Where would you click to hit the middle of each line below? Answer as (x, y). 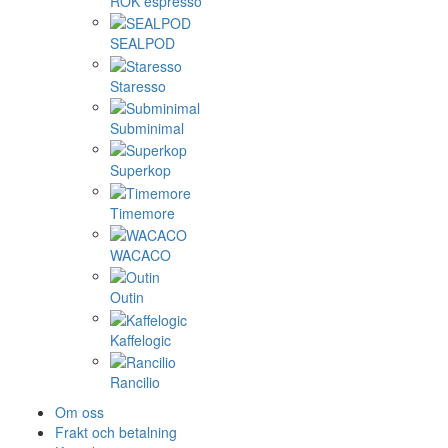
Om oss (79, 411)
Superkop (140, 170)
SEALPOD (142, 43)
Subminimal (147, 127)
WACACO (140, 254)
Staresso (138, 85)
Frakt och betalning (116, 431)
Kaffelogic (140, 339)
